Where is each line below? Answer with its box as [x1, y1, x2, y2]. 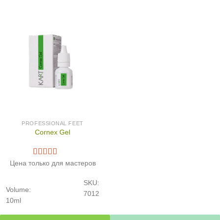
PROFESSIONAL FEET [22, 120, 83, 126]
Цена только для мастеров [9, 159, 96, 167]
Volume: [5, 186, 31, 194]
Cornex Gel [35, 128, 70, 137]
